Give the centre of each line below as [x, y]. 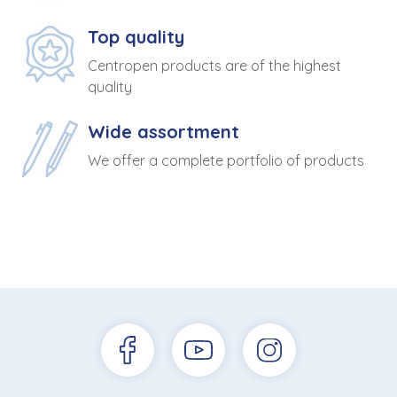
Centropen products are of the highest [214, 66]
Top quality [136, 37]
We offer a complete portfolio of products [226, 161]
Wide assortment [163, 132]
